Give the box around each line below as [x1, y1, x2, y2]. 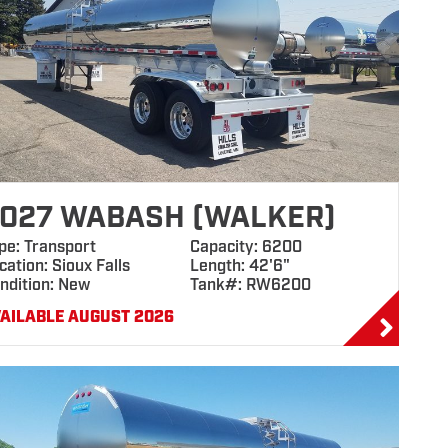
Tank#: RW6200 [189, 275, 311, 296]
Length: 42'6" [189, 256, 290, 277]
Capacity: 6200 [189, 237, 302, 258]
